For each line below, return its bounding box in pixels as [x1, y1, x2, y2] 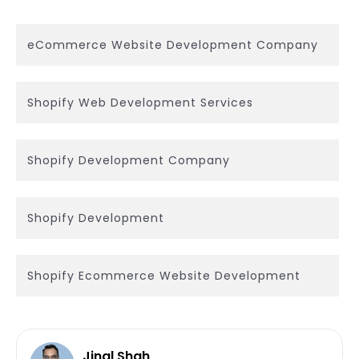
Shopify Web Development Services [27, 94, 253, 111]
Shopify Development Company [27, 151, 230, 168]
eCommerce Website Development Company [27, 36, 318, 53]
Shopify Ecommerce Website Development [27, 267, 301, 284]
